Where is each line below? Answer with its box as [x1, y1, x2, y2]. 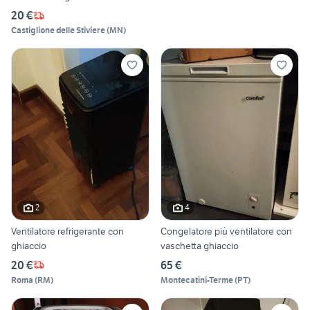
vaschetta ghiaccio [161, 239, 239, 252]
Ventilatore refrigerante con [11, 224, 124, 237]
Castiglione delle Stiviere [11, 25, 105, 36]
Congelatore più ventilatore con [161, 224, 292, 237]
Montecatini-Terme [161, 274, 233, 285]
